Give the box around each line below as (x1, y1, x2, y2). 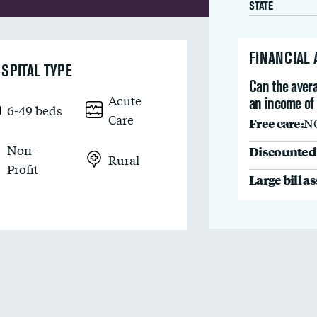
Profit (7, 160, 39, 178)
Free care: (249, 114, 304, 132)
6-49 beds (7, 100, 63, 119)
